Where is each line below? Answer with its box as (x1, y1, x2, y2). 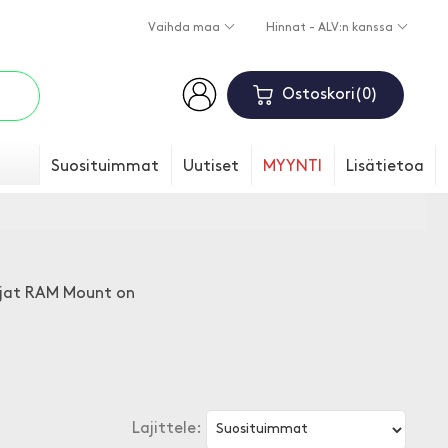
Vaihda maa (147, 22, 223, 35)
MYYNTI (263, 159, 322, 175)
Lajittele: (132, 421, 202, 437)
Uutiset (183, 159, 239, 175)
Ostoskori (281, 87, 355, 103)
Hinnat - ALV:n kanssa (265, 22, 396, 35)
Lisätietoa (346, 159, 424, 175)
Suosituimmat (51, 159, 159, 175)
